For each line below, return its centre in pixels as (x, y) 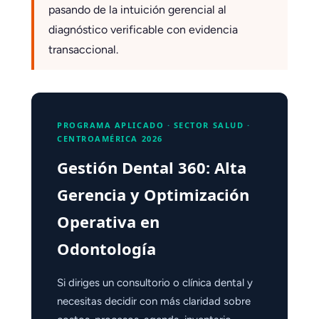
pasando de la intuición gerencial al (137, 10)
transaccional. (83, 50)
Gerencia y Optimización (153, 195)
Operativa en (108, 222)
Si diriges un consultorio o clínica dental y (155, 283)
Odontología (106, 249)
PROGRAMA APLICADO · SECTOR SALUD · (154, 125)
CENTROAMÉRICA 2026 (110, 139)
